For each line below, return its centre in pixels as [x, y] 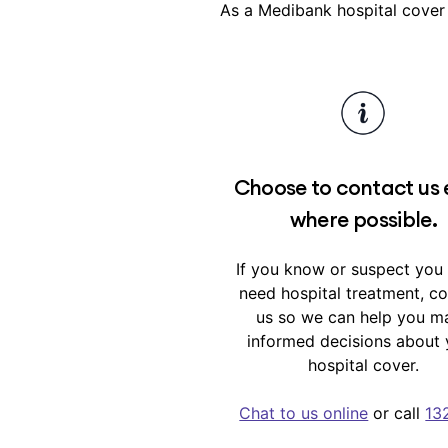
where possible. [363, 219]
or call [397, 413]
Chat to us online [304, 413]
